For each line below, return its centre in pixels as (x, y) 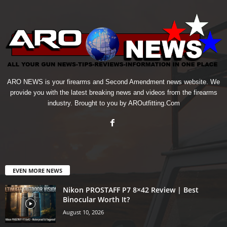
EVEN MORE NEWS (37, 170)
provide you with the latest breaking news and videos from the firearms (113, 92)
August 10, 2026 (83, 212)
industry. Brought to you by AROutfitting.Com (113, 103)
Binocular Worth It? (96, 199)
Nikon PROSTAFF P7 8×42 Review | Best (131, 190)
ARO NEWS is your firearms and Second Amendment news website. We (113, 82)
